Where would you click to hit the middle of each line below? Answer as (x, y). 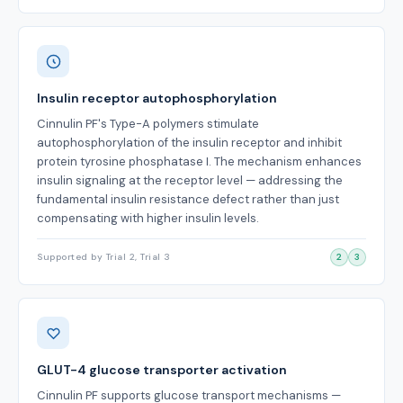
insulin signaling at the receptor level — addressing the (190, 180)
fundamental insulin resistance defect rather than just (188, 199)
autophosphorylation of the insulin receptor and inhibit (189, 143)
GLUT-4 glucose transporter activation (162, 370)
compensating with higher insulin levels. (148, 218)
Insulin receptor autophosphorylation (157, 98)
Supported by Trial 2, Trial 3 (104, 257)
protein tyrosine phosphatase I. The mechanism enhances (199, 161)
